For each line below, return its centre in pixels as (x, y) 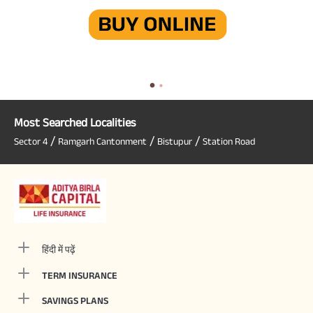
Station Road (229, 141)
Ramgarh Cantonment (102, 141)
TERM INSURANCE (80, 275)
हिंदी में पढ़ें (59, 249)
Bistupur (175, 141)
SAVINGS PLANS (75, 300)
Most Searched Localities (75, 122)
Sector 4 (31, 141)
